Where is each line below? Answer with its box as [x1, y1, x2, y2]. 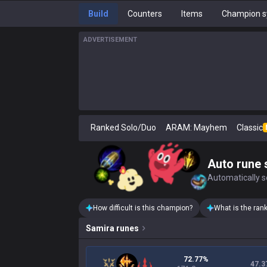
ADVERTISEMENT [83, 36, 137, 44]
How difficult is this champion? [93, 204, 193, 212]
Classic [237, 123, 263, 132]
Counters [128, 9, 162, 18]
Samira [86, 223, 114, 233]
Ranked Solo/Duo [91, 123, 156, 132]
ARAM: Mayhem [166, 123, 227, 132]
